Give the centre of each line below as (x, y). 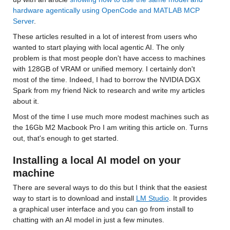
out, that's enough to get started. (65, 138)
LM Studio (152, 198)
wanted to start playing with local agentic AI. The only (99, 47)
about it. (27, 101)
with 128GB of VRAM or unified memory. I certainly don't (105, 69)
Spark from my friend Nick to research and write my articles (110, 90)
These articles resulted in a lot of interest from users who (106, 36)
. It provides (189, 198)
